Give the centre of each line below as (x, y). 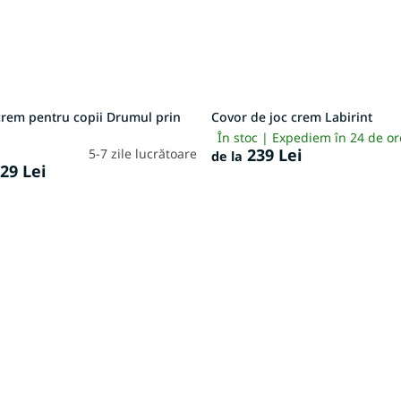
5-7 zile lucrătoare (143, 153)
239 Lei (273, 154)
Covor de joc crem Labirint (292, 116)
